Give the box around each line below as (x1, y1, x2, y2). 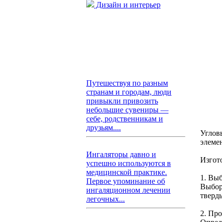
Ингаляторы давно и (86, 150, 156, 159)
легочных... (86, 195, 125, 203)
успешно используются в (86, 159, 171, 167)
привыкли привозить (86, 97, 158, 105)
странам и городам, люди (86, 88, 171, 96)
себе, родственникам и (86, 114, 163, 123)
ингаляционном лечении (86, 186, 170, 194)
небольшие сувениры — (86, 106, 168, 114)
